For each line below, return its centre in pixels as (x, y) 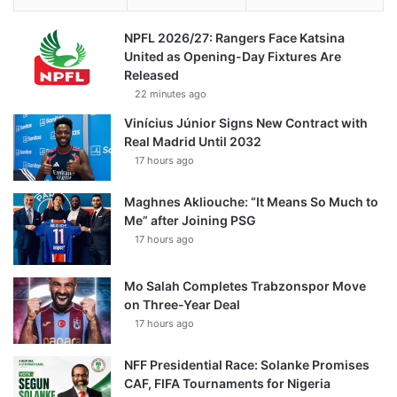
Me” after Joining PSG (190, 221)
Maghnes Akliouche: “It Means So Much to (251, 202)
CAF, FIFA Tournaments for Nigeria (227, 384)
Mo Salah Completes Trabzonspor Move (245, 286)
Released (152, 75)
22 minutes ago (171, 94)
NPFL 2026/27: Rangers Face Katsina (234, 38)
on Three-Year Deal (182, 305)
